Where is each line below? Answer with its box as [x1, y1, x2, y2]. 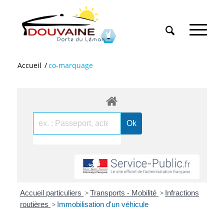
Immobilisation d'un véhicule [57, 200, 149, 209]
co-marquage [48, 60, 93, 70]
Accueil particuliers [20, 188, 84, 197]
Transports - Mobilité [90, 188, 159, 197]
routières [20, 200, 51, 209]
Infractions [165, 188, 199, 197]
